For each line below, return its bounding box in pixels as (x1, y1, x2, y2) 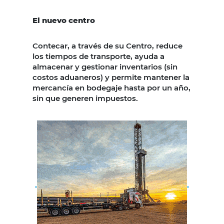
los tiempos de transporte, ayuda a (32, 51, 164, 61)
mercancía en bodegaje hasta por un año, (32, 82, 190, 92)
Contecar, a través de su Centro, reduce (32, 40, 182, 50)
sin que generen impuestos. (32, 93, 138, 103)
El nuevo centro (32, 15, 95, 25)
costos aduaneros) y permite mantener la (32, 72, 189, 82)
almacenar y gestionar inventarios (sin (32, 61, 177, 71)
